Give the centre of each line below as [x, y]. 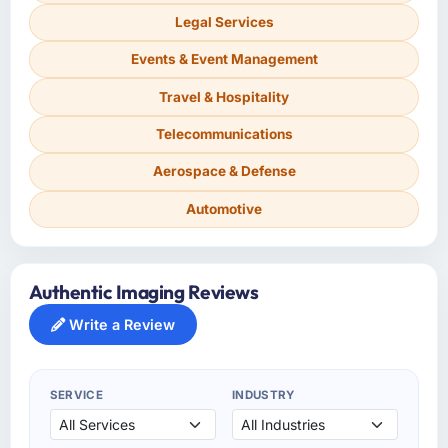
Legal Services [224, 21]
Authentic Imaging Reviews [143, 292]
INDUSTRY [263, 395]
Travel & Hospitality [224, 96]
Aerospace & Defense [224, 171]
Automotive [224, 208]
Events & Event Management [224, 59]
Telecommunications [224, 134]
